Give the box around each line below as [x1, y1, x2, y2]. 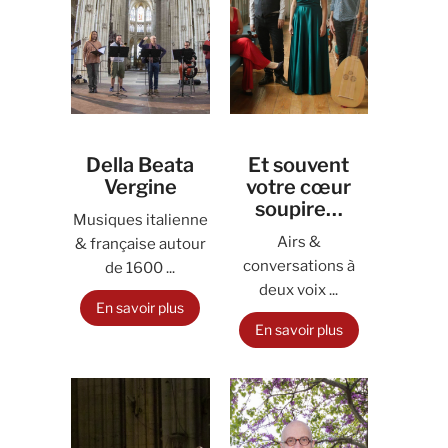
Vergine [103, 175, 177, 199]
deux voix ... [259, 281, 339, 299]
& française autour [74, 235, 206, 253]
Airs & [276, 233, 321, 251]
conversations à [242, 257, 355, 275]
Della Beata [86, 153, 195, 177]
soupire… [254, 197, 343, 221]
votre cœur [246, 175, 352, 199]
